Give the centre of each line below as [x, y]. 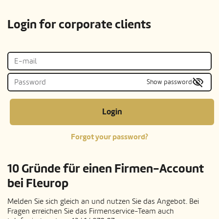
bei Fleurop [38, 184]
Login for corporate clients [79, 25]
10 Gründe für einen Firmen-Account [106, 169]
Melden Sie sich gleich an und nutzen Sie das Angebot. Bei [103, 202]
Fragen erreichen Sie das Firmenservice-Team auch [91, 211]
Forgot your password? [109, 137]
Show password [169, 82]
